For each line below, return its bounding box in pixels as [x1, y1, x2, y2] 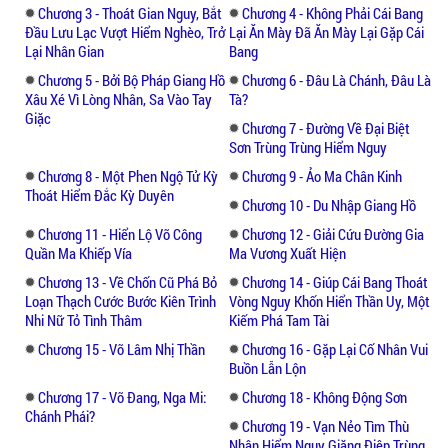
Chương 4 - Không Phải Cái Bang [242, 2, 423, 23]
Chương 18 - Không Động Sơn [242, 386, 407, 407]
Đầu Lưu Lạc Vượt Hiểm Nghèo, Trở [25, 21, 225, 42]
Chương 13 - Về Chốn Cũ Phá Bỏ [38, 271, 217, 292]
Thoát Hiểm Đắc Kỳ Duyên [25, 184, 174, 205]
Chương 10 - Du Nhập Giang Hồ [242, 194, 416, 215]
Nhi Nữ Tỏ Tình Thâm [25, 309, 142, 330]
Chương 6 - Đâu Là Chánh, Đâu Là [242, 69, 431, 90]
